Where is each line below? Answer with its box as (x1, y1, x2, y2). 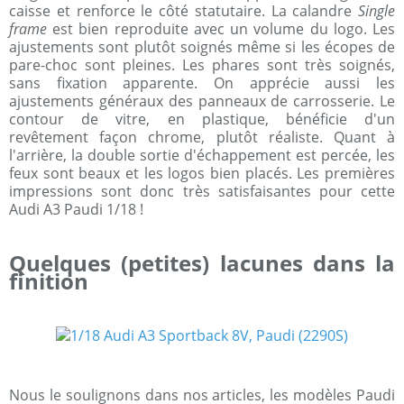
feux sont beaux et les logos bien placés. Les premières (9, 163, 395, 184)
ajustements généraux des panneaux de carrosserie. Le (9, 91, 395, 112)
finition (9, 266, 88, 297)
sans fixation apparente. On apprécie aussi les (9, 73, 395, 94)
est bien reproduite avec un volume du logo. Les (47, 19, 395, 40)
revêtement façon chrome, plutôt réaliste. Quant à (9, 127, 395, 148)
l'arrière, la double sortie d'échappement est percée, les (9, 145, 395, 166)
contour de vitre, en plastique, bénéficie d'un (9, 109, 395, 130)
